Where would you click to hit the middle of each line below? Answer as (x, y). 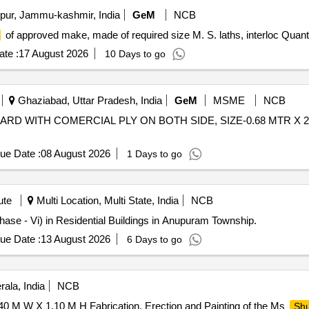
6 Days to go (154, 239)
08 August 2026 (75, 153)
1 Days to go (154, 154)
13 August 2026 (75, 239)
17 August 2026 (53, 53)
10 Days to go (135, 54)
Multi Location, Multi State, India (106, 200)
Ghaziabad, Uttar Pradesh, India (88, 100)
